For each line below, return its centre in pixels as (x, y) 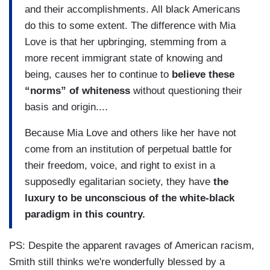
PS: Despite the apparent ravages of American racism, (132, 246)
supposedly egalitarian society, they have (119, 181)
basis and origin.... (66, 107)
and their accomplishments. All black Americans (133, 9)
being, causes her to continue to (98, 74)
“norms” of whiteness (77, 90)
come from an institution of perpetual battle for (128, 149)
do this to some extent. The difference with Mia (130, 25)
